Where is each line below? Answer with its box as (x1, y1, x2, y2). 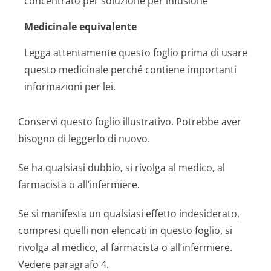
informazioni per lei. (24, 80, 116, 93)
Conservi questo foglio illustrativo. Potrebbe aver (18, 115, 241, 128)
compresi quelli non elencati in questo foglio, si (18, 224, 232, 237)
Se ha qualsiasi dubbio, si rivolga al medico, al (18, 161, 225, 174)
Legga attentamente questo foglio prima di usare (24, 46, 247, 59)
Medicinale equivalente (24, 20, 137, 33)
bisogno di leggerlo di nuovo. (18, 132, 150, 145)
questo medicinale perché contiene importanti (24, 63, 237, 76)
